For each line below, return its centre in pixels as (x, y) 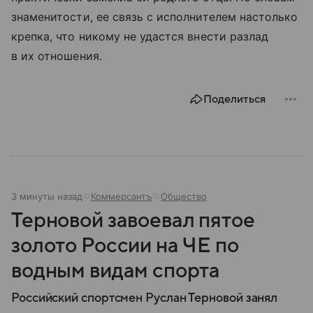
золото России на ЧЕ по (125, 246)
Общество (184, 196)
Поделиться (234, 99)
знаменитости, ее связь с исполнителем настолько (155, 17)
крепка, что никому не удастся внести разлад (140, 36)
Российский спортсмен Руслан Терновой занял (145, 298)
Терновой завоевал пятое (133, 220)
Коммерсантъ (122, 196)
